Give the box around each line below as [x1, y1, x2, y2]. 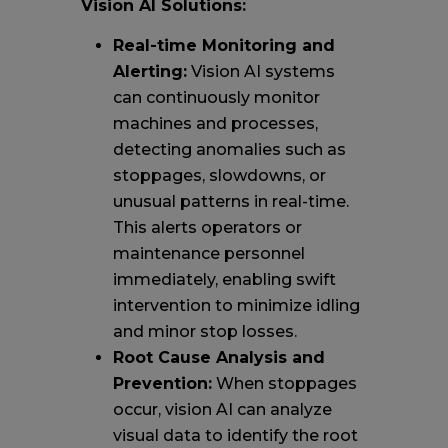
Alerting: [112, 61, 187, 81]
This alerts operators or [112, 217, 302, 237]
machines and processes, [112, 113, 318, 133]
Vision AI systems [186, 61, 335, 81]
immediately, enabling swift [112, 269, 336, 289]
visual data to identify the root [112, 425, 358, 445]
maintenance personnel [112, 243, 305, 263]
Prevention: [112, 373, 212, 393]
